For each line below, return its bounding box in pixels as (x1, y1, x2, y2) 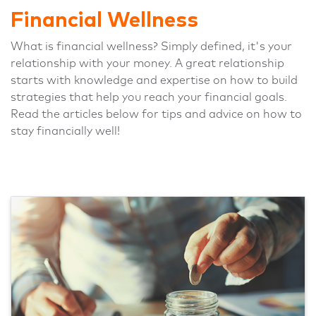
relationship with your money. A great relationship (11, 58, 284, 69)
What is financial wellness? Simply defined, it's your (11, 41, 292, 52)
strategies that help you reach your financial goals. (11, 92, 287, 103)
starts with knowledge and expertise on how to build (11, 75, 298, 86)
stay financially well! (11, 126, 120, 137)
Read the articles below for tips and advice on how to (11, 109, 302, 120)
